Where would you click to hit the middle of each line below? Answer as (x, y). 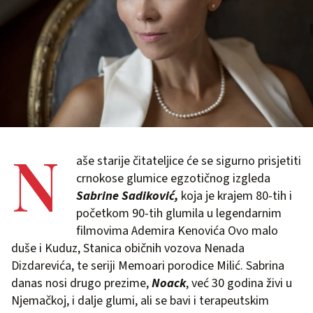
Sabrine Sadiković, (127, 196)
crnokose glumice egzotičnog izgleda (173, 178)
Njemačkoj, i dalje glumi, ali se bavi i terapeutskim (140, 300)
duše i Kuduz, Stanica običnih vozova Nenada (128, 248)
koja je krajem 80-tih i (235, 196)
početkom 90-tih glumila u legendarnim (179, 213)
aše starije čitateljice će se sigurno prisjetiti (189, 161)
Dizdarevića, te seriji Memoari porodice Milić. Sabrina (148, 265)
